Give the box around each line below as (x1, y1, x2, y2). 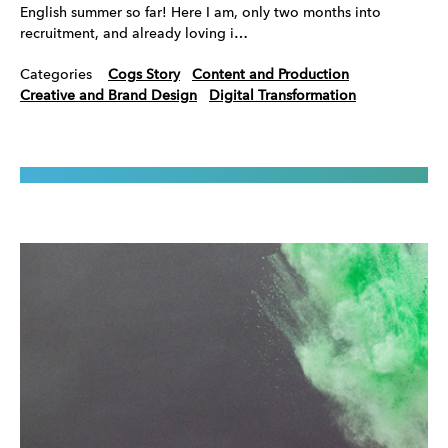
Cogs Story (108, 67, 180, 82)
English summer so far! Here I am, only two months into (20, 5, 381, 20)
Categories (20, 67, 92, 82)
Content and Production (192, 67, 349, 82)
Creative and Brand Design (20, 88, 197, 103)
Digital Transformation (209, 88, 356, 103)
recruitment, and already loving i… (20, 26, 248, 41)
